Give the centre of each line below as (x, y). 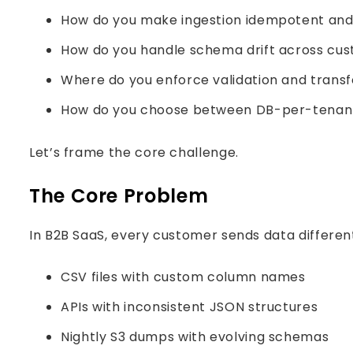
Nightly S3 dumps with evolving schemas (195, 337)
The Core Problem (119, 196)
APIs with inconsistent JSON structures (190, 307)
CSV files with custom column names (183, 277)
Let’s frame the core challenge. (134, 152)
